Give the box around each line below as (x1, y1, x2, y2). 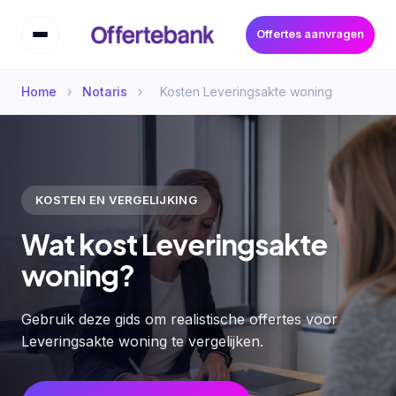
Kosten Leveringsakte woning (160, 83, 332, 99)
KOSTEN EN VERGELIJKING (35, 192, 197, 207)
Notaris (82, 83, 127, 99)
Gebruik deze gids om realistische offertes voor (21, 310, 338, 329)
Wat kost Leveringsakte (21, 226, 327, 263)
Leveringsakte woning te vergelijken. (21, 332, 263, 351)
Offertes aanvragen (256, 27, 364, 42)
